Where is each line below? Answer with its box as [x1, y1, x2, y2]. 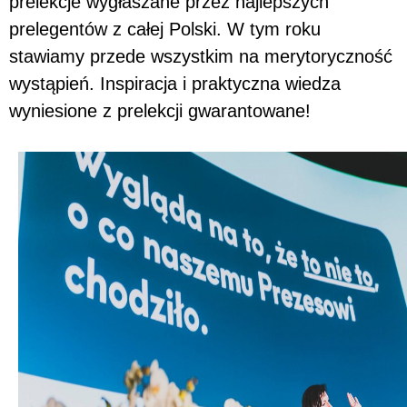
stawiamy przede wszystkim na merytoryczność [9, 45, 392, 66]
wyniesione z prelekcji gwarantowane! [9, 100, 316, 121]
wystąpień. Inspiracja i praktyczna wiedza [9, 73, 341, 94]
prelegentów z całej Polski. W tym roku [9, 18, 321, 39]
